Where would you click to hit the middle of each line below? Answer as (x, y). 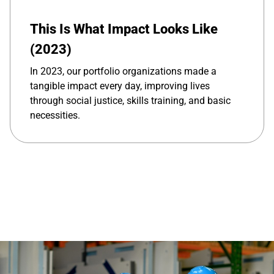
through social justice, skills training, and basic (130, 100)
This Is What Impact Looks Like (124, 29)
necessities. (55, 115)
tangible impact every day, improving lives (120, 86)
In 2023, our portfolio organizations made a (123, 71)
